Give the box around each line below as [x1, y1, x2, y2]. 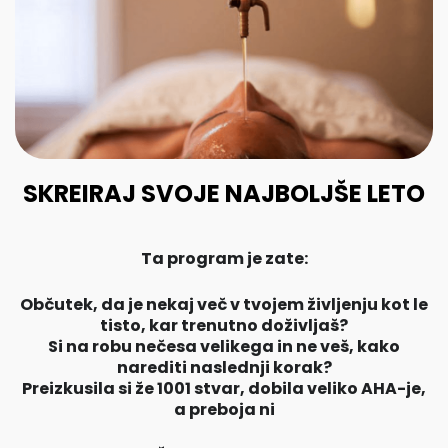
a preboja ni [173, 397, 275, 421]
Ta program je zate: [140, 246, 308, 270]
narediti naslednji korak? [116, 355, 332, 379]
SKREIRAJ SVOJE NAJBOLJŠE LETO [23, 176, 425, 210]
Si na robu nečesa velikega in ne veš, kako [48, 334, 400, 358]
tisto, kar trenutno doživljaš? [100, 313, 348, 337]
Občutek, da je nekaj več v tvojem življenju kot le [20, 292, 428, 316]
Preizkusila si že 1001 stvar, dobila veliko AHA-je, [22, 376, 426, 400]
